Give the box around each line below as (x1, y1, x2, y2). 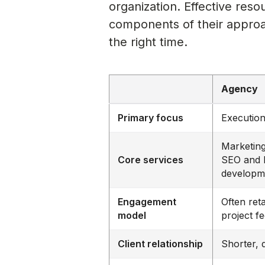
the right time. (109, 34, 188, 49)
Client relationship (118, 237, 203, 250)
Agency (221, 82, 258, 95)
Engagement (118, 195, 177, 208)
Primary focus (118, 111, 184, 124)
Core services (118, 153, 184, 166)
